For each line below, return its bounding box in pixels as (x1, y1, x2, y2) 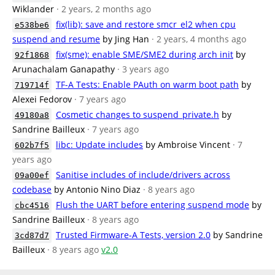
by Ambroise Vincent (145, 139, 230, 150)
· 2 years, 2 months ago (56, 3, 151, 15)
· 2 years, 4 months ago (152, 33, 246, 45)
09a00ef (15, 171, 49, 180)
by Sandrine (213, 229, 263, 241)
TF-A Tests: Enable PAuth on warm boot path (56, 79, 239, 90)
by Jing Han (103, 33, 149, 45)
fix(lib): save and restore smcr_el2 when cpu (56, 18, 236, 30)
